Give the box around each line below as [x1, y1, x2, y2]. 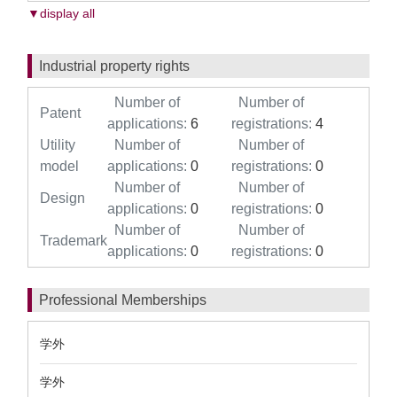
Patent [40, 105, 81, 121]
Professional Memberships [39, 292, 206, 307]
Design [40, 191, 85, 206]
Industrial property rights [39, 58, 190, 74]
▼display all [27, 6, 95, 20]
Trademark [40, 233, 107, 248]
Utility [40, 137, 75, 152]
